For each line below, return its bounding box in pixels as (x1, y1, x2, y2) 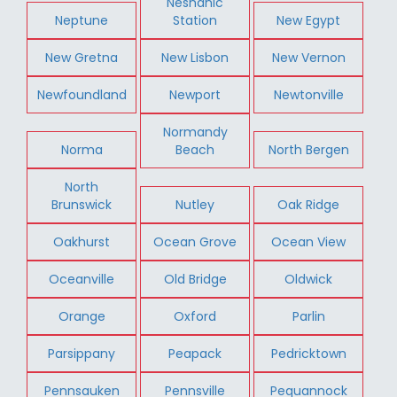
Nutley (175, 195, 215, 214)
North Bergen (268, 140, 349, 159)
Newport (169, 85, 222, 104)
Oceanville (49, 269, 115, 288)
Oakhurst (53, 232, 111, 251)
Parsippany (48, 344, 116, 362)
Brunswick (51, 195, 113, 214)
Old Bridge (163, 269, 227, 288)
